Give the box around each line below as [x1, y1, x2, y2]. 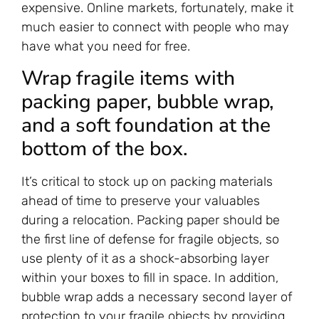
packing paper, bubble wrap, [21, 88, 274, 115]
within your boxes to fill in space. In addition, [21, 269, 278, 286]
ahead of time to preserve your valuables [21, 192, 260, 209]
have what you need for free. [21, 38, 190, 55]
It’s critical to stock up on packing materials [21, 173, 273, 189]
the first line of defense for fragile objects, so [21, 231, 279, 247]
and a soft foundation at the [21, 111, 271, 139]
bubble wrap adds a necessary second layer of [21, 288, 292, 305]
